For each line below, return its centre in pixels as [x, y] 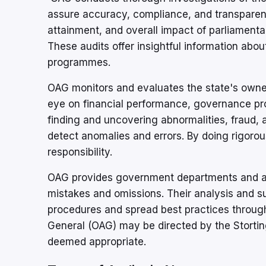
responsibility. [81, 152]
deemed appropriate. [97, 242]
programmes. [79, 63]
